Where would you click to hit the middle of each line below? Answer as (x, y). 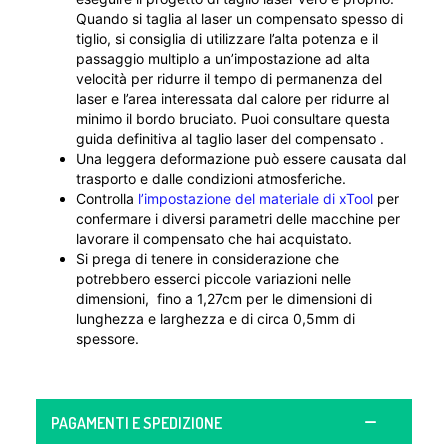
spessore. (107, 339)
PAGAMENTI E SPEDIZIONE (136, 423)
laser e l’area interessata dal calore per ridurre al (232, 99)
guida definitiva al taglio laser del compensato (226, 139)
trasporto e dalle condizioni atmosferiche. (211, 179)
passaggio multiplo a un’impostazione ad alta (223, 59)
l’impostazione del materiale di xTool (255, 199)
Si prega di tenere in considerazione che (207, 259)
